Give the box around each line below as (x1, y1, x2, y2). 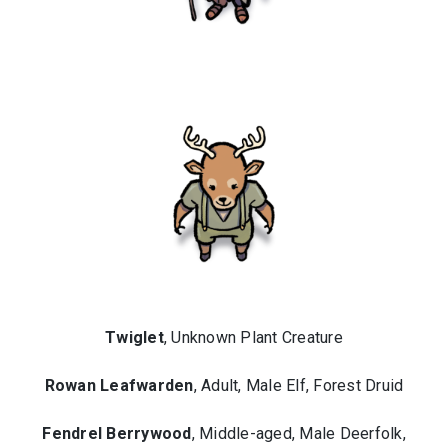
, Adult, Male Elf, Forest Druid (193, 376, 404, 395)
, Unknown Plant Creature (163, 328, 343, 347)
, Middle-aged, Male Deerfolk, (191, 424, 406, 443)
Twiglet (105, 328, 164, 347)
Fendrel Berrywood (42, 424, 192, 443)
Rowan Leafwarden (44, 376, 194, 395)
